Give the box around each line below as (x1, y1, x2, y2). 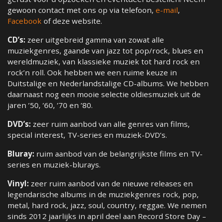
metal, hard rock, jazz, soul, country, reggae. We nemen (7, 200, 207, 211)
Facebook (7, 16, 42, 26)
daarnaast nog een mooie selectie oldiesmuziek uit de (7, 89, 201, 100)
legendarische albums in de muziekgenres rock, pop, (7, 189, 199, 200)
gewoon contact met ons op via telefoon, (7, 5, 156, 15)
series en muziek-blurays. (7, 160, 101, 170)
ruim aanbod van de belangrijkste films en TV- (34, 149, 203, 159)
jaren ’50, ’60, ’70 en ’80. (7, 100, 93, 111)
